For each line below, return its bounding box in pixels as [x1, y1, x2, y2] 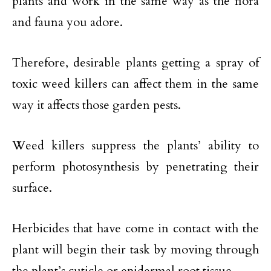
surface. [12, 179, 52, 196]
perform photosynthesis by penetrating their [12, 158, 259, 175]
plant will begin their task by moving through [12, 241, 259, 258]
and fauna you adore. [12, 13, 123, 30]
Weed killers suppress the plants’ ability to [12, 137, 259, 154]
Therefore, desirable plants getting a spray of [12, 54, 259, 71]
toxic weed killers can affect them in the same [12, 75, 259, 92]
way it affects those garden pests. [12, 96, 181, 113]
